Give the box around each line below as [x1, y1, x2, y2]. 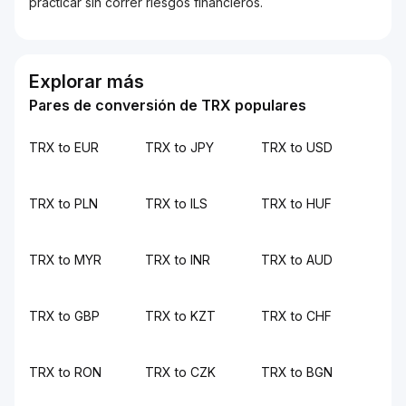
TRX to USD [261, 140, 333, 155]
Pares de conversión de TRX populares [29, 96, 306, 114]
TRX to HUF [261, 196, 332, 211]
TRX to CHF [261, 308, 332, 324]
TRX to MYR [29, 252, 101, 267]
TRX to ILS [145, 196, 208, 211]
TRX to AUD [261, 252, 333, 267]
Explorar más [29, 71, 144, 92]
